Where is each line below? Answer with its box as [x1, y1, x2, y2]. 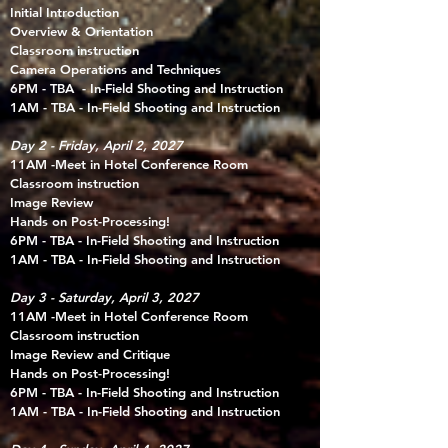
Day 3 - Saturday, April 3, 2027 [10, 289, 199, 305]
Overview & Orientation [10, 23, 153, 39]
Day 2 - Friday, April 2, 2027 [10, 137, 183, 153]
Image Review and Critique [10, 346, 170, 362]
